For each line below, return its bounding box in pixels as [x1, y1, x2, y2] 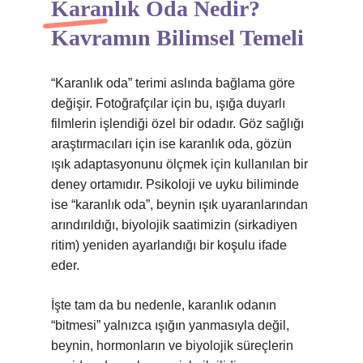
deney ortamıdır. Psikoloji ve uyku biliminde [51, 177, 299, 191]
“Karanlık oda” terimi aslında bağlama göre [51, 76, 295, 90]
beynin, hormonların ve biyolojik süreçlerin [51, 339, 293, 352]
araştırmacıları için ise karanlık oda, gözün [51, 137, 292, 151]
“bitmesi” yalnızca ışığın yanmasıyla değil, [51, 318, 289, 332]
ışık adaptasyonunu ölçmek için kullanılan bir [51, 157, 308, 171]
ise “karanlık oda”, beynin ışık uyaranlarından [51, 198, 308, 211]
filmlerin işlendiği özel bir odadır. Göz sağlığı [51, 117, 304, 130]
